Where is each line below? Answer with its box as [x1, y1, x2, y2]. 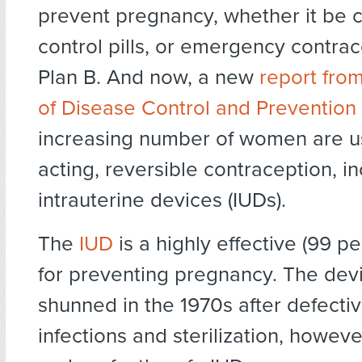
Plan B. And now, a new [38, 65, 259, 90]
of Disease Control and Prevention [38, 95, 356, 121]
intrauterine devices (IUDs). [38, 187, 286, 213]
